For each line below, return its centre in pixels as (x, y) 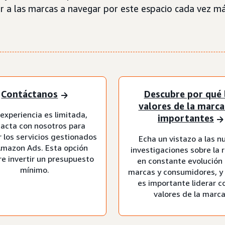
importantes (186, 118)
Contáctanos (30, 94)
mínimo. (34, 170)
